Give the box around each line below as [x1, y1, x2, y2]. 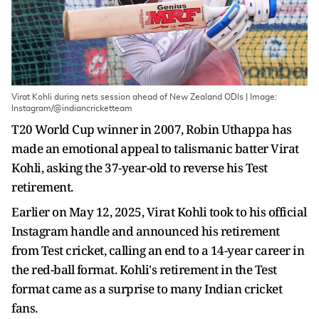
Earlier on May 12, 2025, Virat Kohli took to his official [11, 204, 307, 220]
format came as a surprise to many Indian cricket [11, 281, 282, 297]
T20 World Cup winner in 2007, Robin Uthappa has [11, 121, 292, 137]
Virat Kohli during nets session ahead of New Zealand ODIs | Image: [11, 93, 277, 101]
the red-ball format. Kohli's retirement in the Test [11, 261, 277, 278]
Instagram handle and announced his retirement [11, 223, 280, 239]
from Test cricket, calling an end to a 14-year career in [11, 242, 304, 258]
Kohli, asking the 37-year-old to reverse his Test [11, 159, 268, 176]
